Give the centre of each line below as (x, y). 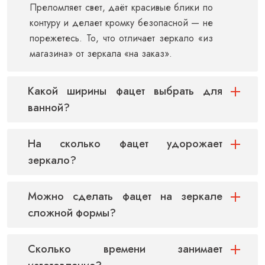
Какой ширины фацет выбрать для (125, 91)
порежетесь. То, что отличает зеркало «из (121, 38)
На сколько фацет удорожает (125, 143)
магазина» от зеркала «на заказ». (101, 53)
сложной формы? (72, 213)
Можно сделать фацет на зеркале (125, 196)
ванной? (49, 107)
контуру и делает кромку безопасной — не (121, 22)
